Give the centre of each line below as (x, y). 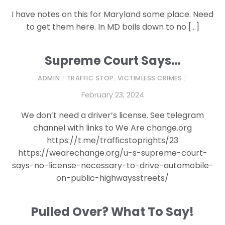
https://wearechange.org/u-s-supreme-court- (113, 153)
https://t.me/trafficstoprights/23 (113, 140)
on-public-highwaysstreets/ (113, 178)
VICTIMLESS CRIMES (150, 78)
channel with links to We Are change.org (113, 128)
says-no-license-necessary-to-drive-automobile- (113, 165)
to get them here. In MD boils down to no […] (113, 27)
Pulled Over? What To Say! (113, 212)
